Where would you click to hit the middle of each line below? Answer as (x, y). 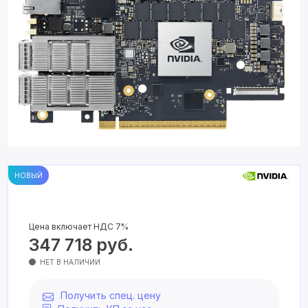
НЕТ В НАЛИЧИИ (70, 262)
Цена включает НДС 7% (79, 227)
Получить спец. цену (111, 295)
